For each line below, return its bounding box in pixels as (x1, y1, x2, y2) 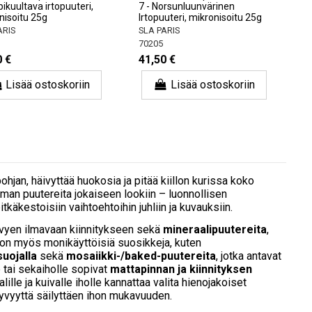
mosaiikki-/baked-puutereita (66, 249, 216, 263)
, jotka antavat (216, 249, 281, 263)
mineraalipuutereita (163, 223, 267, 237)
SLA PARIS (138, 25, 180, 36)
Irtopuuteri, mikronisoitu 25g (138, 12, 262, 24)
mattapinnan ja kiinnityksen (110, 263, 252, 276)
